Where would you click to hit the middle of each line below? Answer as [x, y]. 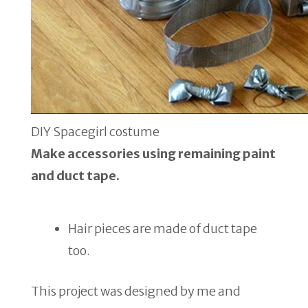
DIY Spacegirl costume [95, 131]
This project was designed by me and [136, 291]
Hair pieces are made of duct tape [163, 228]
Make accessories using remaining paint [153, 153]
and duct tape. [75, 175]
